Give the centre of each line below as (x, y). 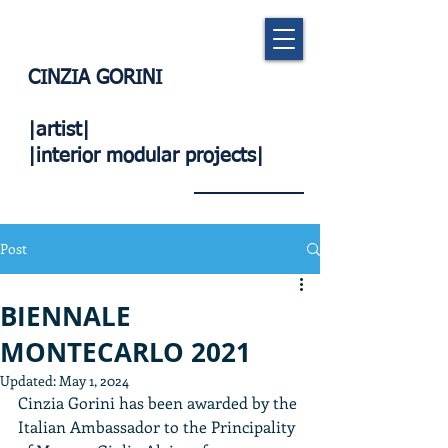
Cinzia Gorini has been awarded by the (159, 402)
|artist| (59, 130)
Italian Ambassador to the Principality (158, 426)
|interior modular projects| (146, 156)
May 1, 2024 (94, 380)
